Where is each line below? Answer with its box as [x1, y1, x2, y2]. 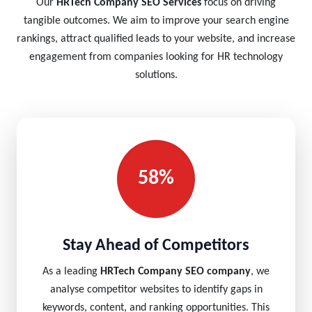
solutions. [134, 70, 178, 81]
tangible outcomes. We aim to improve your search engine [23, 15, 289, 26]
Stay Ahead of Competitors [63, 237, 249, 254]
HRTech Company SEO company [100, 266, 251, 277]
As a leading [42, 266, 100, 277]
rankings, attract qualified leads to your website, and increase [17, 33, 295, 45]
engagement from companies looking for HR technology [29, 52, 283, 63]
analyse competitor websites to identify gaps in [49, 284, 263, 295]
